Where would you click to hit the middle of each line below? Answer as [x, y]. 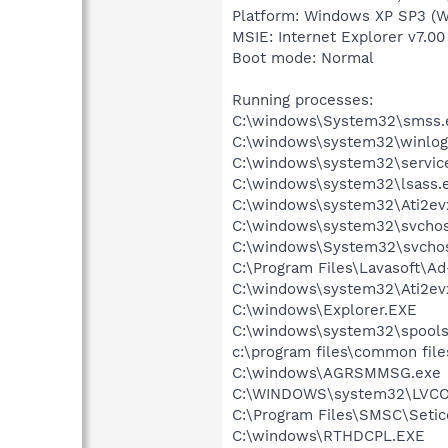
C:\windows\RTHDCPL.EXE [328, 435]
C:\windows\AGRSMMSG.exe [336, 372]
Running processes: [302, 99]
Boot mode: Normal [303, 57]
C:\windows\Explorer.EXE [324, 309]
